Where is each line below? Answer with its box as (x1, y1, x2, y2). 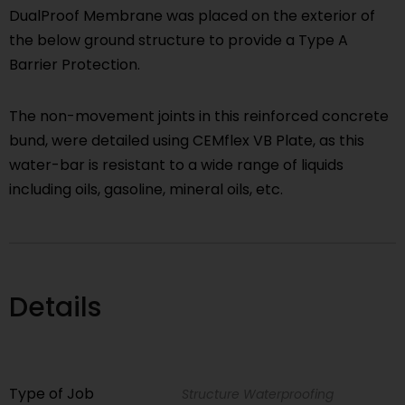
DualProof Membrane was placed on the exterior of (9, 5, 375, 27)
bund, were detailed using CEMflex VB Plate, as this (9, 130, 364, 152)
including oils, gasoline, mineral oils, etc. (9, 179, 283, 201)
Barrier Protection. (9, 54, 140, 76)
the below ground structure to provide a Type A (9, 30, 348, 52)
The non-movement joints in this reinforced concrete (9, 106, 389, 127)
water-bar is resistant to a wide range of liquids (9, 155, 344, 176)
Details (9, 288, 101, 327)
